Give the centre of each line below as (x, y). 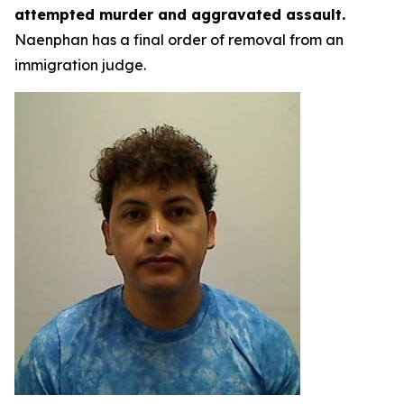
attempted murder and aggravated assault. (180, 15)
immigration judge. (80, 65)
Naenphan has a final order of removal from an (179, 40)
